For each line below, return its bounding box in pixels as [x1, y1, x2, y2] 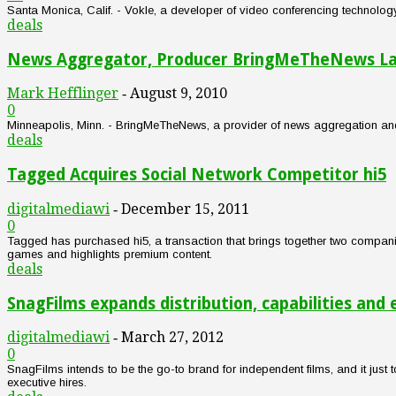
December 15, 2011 [121, 200, 249, 217]
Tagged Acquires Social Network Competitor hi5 [7, 165, 386, 185]
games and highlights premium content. [7, 247, 212, 261]
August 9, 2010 [130, 85, 227, 103]
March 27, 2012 [121, 329, 224, 346]
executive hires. [7, 376, 87, 390]
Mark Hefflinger [7, 85, 118, 103]
